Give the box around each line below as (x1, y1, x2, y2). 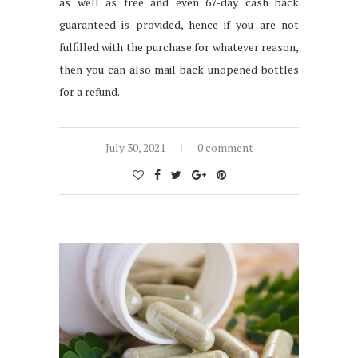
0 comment (197, 140, 253, 156)
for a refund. (59, 84, 120, 100)
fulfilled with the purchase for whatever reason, (59, 39, 299, 55)
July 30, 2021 (105, 140, 165, 156)
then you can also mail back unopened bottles (59, 62, 299, 78)
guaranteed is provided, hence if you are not (59, 17, 299, 33)
